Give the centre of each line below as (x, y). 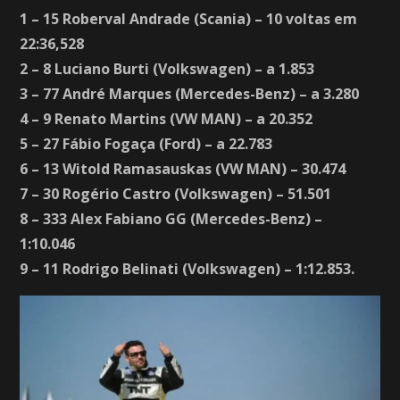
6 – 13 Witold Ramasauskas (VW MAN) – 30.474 (183, 168)
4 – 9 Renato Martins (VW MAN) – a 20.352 (167, 118)
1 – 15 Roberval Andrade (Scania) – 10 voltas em (189, 18)
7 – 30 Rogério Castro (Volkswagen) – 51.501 (176, 193)
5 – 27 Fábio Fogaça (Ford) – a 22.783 (146, 143)
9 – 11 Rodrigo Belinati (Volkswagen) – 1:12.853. (187, 268)
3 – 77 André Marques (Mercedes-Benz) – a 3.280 (190, 93)
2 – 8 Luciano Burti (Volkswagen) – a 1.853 (167, 68)
